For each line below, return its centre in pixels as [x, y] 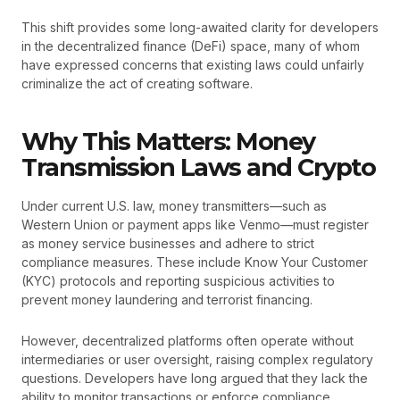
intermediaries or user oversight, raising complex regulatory [197, 359]
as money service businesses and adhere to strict [168, 244]
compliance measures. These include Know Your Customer [195, 262]
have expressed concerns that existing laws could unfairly [193, 64]
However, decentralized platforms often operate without [187, 340]
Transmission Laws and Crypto [198, 168]
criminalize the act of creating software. [137, 83]
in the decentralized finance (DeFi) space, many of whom [191, 46]
